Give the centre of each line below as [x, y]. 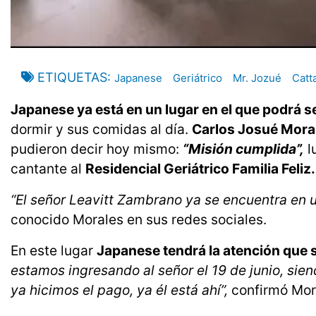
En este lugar [54, 251]
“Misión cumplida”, [243, 149]
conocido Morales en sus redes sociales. [139, 220]
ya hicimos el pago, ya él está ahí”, [119, 290]
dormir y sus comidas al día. [101, 129]
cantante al [48, 169]
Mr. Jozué [257, 78]
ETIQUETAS [72, 78]
